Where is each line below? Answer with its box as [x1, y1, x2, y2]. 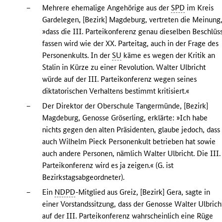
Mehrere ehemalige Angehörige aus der [42, 3, 171, 13]
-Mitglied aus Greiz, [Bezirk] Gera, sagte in [75, 187, 211, 197]
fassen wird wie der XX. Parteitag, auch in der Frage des [42, 39, 219, 49]
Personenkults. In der [42, 51, 112, 60]
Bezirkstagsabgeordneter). [42, 172, 125, 182]
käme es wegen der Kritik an [121, 51, 216, 60]
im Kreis [185, 3, 214, 13]
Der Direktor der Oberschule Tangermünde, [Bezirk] [42, 101, 209, 111]
